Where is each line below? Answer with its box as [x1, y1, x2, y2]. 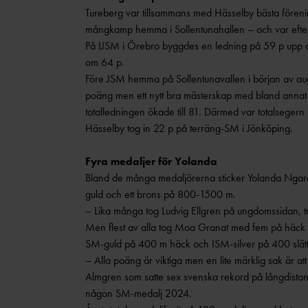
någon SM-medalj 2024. [85, 286, 192, 300]
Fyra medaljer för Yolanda [85, 154, 217, 168]
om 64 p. [85, 55, 124, 69]
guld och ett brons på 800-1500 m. [85, 187, 236, 201]
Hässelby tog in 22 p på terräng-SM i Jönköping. [85, 121, 298, 135]
